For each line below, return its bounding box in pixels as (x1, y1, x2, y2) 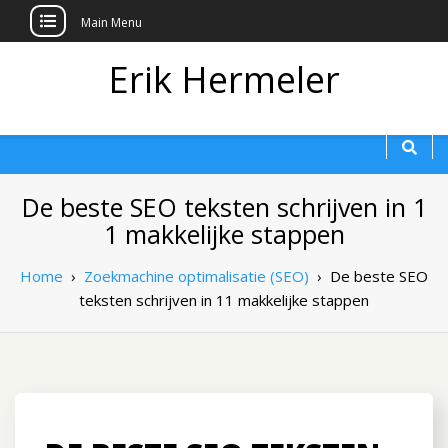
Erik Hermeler (108, 55, 340, 104)
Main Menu (81, 14, 142, 31)
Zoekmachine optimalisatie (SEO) (84, 266, 309, 286)
